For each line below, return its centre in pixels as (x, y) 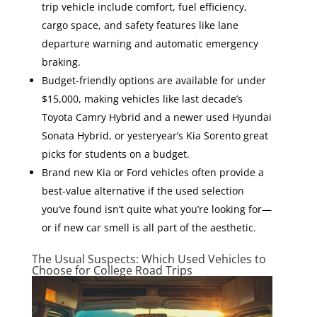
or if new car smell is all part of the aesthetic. (149, 227)
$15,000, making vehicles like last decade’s (142, 98)
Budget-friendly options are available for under (154, 80)
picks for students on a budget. (115, 154)
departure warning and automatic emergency (150, 43)
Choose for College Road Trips (112, 270)
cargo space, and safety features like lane (140, 25)
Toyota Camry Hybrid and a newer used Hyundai (156, 117)
